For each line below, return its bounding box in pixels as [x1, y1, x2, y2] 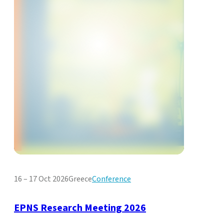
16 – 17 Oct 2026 [14, 173, 68, 185]
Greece [68, 173, 92, 185]
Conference [92, 173, 131, 185]
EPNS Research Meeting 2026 [14, 201, 146, 215]
